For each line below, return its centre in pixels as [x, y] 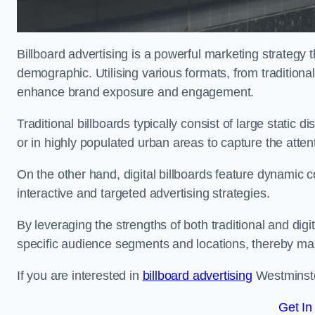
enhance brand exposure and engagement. [136, 92]
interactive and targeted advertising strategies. [145, 193]
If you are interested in [80, 276]
